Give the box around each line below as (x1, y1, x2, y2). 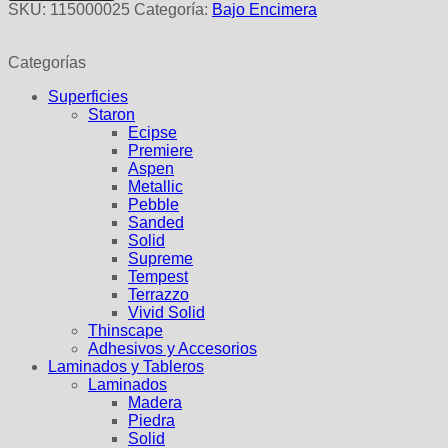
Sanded (128, 214, 184, 232)
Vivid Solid (128, 304, 205, 322)
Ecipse (128, 124, 177, 142)
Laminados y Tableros (48, 358, 204, 376)
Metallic (128, 178, 183, 196)
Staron (88, 106, 135, 124)
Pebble (128, 196, 179, 214)
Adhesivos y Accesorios (88, 340, 257, 358)
